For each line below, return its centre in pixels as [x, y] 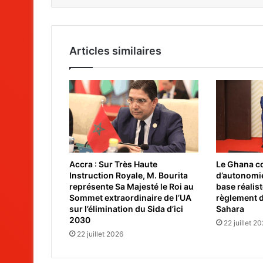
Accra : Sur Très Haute [113, 164]
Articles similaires [115, 50]
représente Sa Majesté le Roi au [131, 187]
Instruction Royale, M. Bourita [129, 176]
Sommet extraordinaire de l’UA [130, 198]
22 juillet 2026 [100, 234]
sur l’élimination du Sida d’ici [126, 209]
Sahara [230, 209]
